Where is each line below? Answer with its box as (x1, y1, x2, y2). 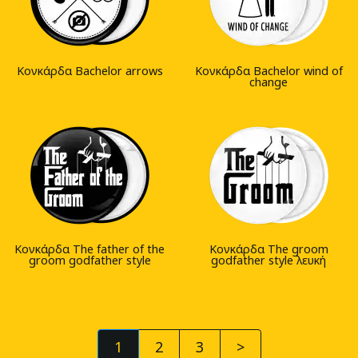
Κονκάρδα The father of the (14, 241, 165, 257)
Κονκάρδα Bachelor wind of (194, 63, 343, 79)
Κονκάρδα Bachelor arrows (16, 63, 163, 79)
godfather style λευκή (211, 253, 326, 268)
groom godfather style (28, 253, 151, 268)
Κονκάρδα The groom (209, 241, 328, 257)
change (249, 74, 288, 90)
